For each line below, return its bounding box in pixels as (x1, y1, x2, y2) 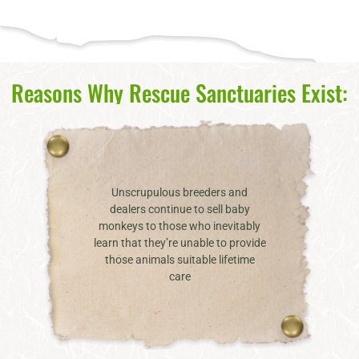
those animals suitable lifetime (104, 252, 255, 266)
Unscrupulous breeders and (111, 185, 248, 199)
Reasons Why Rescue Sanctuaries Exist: (11, 75, 348, 109)
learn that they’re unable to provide (93, 236, 266, 249)
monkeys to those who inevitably (99, 219, 260, 232)
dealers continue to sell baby (109, 202, 250, 216)
